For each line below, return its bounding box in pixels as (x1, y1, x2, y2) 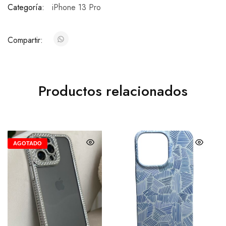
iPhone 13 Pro (52, 2, 101, 13)
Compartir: (8, 34, 45, 46)
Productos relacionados (38, 81, 188, 101)
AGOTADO (13, 140, 42, 146)
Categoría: (8, 2, 44, 13)
